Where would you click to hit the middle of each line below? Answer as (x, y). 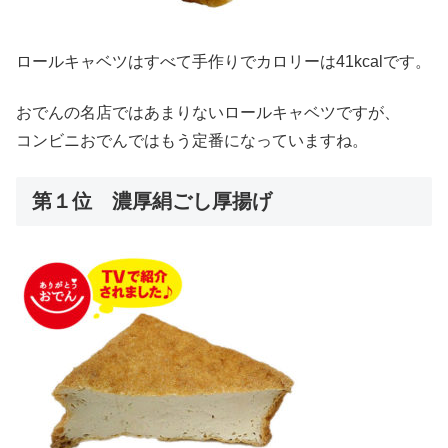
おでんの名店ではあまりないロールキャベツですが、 (208, 112)
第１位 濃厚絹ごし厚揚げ (152, 201)
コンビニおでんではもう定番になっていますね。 (192, 140)
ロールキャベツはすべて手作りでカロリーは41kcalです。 (223, 62)
